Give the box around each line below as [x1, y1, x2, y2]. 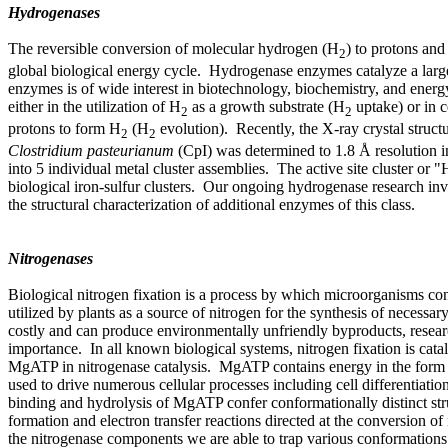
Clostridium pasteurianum [8, 142, 174, 160]
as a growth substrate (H [188, 98, 345, 116]
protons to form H [8, 120, 121, 138]
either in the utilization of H [8, 98, 181, 116]
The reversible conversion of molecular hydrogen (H [8, 39, 339, 57]
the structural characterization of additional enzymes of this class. [8, 196, 415, 214]
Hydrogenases [8, 3, 100, 21]
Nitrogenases [8, 250, 93, 268]
